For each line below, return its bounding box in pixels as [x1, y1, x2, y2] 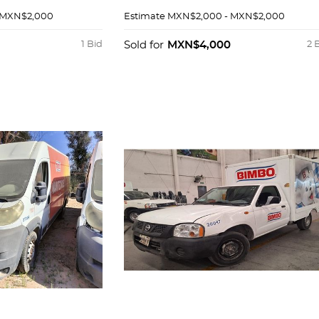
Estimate [123, 12, 165, 21]
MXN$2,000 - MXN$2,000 [167, 12, 285, 21]
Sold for [123, 40, 164, 51]
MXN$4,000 [167, 40, 231, 51]
